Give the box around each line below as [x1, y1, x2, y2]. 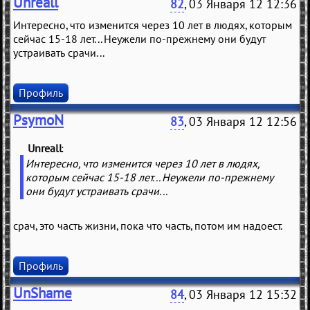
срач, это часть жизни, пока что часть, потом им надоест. [13, 219, 282, 233]
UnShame [13, 284, 72, 303]
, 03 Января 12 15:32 [184, 286, 297, 303]
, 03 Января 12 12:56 [184, 113, 297, 130]
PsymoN [13, 111, 64, 130]
